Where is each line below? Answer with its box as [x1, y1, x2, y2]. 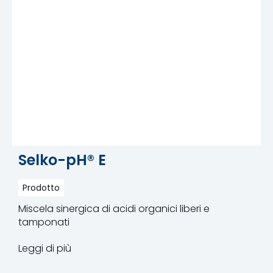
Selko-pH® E [18, 149, 106, 170]
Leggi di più [18, 241, 71, 255]
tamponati [18, 214, 69, 229]
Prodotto [23, 181, 60, 194]
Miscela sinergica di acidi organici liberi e [18, 201, 210, 216]
